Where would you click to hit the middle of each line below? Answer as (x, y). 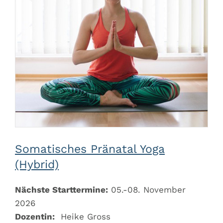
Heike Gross (84, 217)
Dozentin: (35, 217)
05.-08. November (147, 190)
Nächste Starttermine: (61, 190)
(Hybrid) (37, 165)
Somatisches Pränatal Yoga (90, 149)
